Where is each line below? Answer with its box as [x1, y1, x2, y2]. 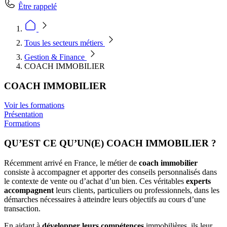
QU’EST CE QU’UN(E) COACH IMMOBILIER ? [4, 138, 219, 149]
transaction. [4, 204, 41, 213]
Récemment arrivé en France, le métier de [4, 158, 137, 167]
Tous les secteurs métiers [24, 39, 105, 47]
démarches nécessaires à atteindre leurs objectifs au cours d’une [4, 195, 206, 204]
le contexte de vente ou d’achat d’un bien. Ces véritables [4, 176, 186, 185]
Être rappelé [18, 2, 57, 11]
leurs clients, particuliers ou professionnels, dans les [54, 185, 219, 195]
